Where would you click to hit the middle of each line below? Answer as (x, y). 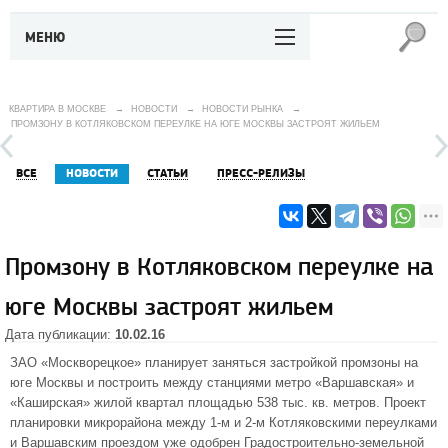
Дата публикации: (60, 334)
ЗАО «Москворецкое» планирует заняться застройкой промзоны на (214, 362)
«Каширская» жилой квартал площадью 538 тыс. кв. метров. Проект (218, 402)
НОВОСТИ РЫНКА (242, 109)
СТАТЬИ (167, 173)
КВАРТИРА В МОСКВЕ (57, 109)
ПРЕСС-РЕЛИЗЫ (261, 173)
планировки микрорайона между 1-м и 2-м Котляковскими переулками (223, 422)
